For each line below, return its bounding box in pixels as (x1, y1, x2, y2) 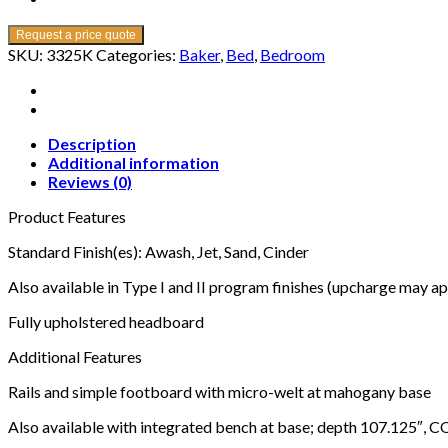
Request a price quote (16, 27, 136, 42)
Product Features (8, 206, 126, 226)
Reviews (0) (48, 171, 132, 191)
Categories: (96, 44, 179, 64)
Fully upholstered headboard (8, 311, 204, 331)
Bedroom (260, 44, 325, 64)
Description (48, 133, 136, 153)
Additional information (48, 152, 219, 172)
